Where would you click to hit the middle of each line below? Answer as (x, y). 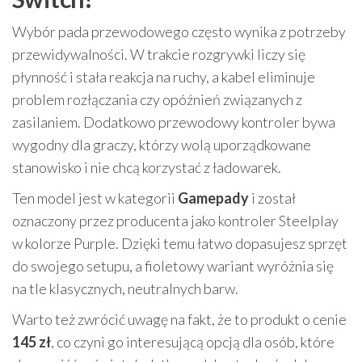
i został (272, 198)
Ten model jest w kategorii (95, 198)
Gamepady (213, 198)
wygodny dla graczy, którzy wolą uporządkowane (162, 144)
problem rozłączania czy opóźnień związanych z (157, 99)
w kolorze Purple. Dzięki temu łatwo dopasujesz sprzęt (180, 243)
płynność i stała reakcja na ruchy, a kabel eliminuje (164, 76)
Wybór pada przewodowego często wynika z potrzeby (179, 31)
